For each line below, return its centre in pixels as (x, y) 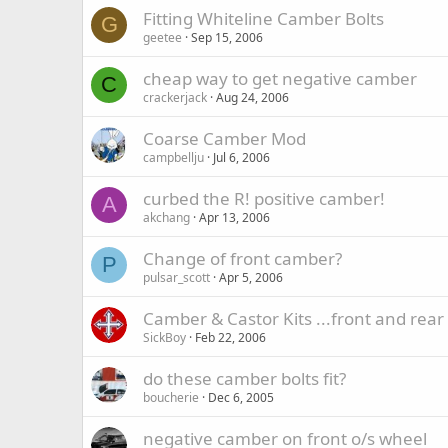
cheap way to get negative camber (280, 78)
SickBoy (164, 337)
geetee (162, 37)
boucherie (171, 397)
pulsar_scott (176, 277)
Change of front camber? (242, 258)
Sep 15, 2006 (227, 37)
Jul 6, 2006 (241, 157)
